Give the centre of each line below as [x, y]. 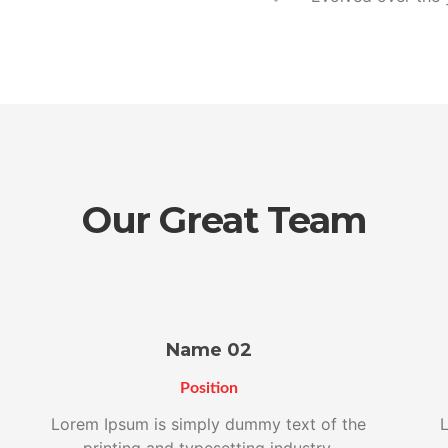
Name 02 [208, 349]
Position [208, 387]
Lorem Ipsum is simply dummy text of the [209, 423]
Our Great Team [224, 219]
